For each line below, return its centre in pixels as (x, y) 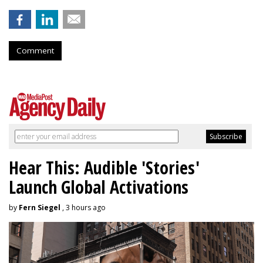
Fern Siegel (40, 207)
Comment (35, 50)
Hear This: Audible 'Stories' (104, 167)
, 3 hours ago (83, 207)
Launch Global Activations (99, 187)
